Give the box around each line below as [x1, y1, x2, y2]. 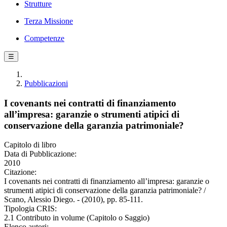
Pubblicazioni [24, 79, 68, 88]
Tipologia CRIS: [4, 204, 57, 213]
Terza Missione [24, 17, 73, 25]
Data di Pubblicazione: [4, 149, 77, 159]
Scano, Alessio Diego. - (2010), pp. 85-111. [4, 195, 143, 204]
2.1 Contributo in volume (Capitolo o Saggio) [4, 213, 149, 222]
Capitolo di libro [4, 140, 56, 149]
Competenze [24, 34, 64, 43]
